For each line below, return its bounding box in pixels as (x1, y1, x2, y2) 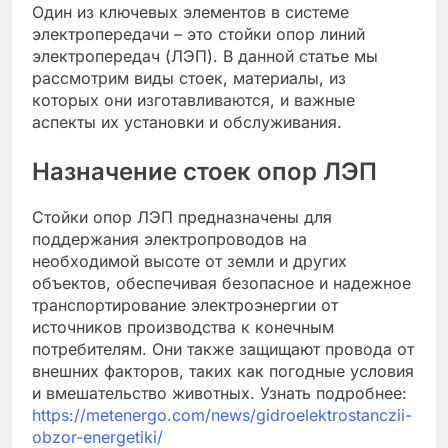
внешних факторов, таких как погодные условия (32, 360, 414, 381)
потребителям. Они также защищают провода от (32, 338, 414, 359)
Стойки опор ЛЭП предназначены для (32, 206, 332, 227)
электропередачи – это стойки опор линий (32, 23, 365, 44)
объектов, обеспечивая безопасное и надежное (32, 272, 411, 293)
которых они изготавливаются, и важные (32, 89, 355, 110)
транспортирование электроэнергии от (32, 294, 338, 315)
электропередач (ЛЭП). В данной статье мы (32, 45, 378, 66)
